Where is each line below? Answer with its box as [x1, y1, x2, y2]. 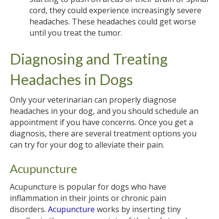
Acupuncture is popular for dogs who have [10, 181, 166, 192]
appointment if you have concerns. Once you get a [10, 116, 193, 128]
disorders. [10, 203, 48, 215]
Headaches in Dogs [10, 70, 133, 88]
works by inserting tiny [95, 203, 181, 215]
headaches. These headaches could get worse [29, 16, 196, 27]
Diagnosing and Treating [10, 49, 168, 67]
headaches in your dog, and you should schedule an [10, 105, 198, 116]
